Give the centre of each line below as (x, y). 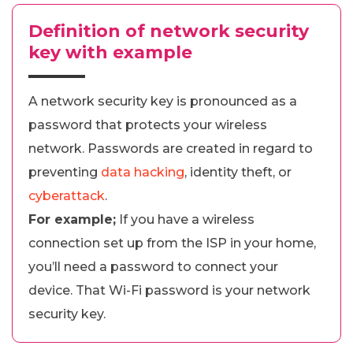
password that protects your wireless (148, 124)
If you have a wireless (185, 219)
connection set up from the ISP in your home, (172, 243)
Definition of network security (169, 31)
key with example (110, 52)
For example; (72, 219)
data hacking (143, 172)
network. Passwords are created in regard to (171, 148)
